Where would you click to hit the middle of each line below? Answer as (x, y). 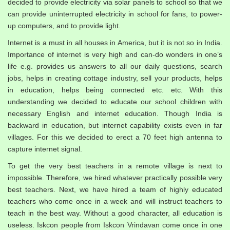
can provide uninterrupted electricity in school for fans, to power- (115, 14)
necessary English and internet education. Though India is (115, 114)
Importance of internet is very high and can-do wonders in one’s (115, 55)
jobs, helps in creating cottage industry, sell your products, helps (115, 78)
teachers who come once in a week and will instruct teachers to (115, 202)
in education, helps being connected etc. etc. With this (115, 90)
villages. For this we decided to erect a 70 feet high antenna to (115, 137)
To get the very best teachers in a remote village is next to (115, 166)
